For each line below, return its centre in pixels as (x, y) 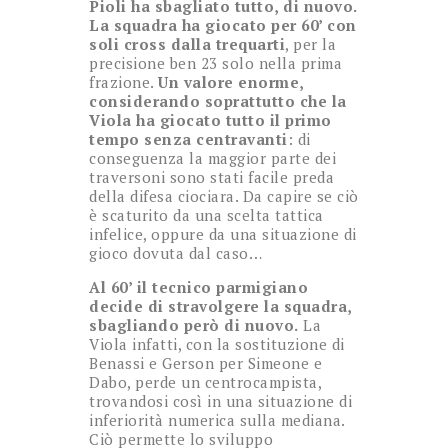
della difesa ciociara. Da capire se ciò (224, 196)
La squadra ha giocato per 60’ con (223, 25)
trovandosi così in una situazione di (220, 401)
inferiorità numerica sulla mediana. (217, 420)
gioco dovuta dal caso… (175, 253)
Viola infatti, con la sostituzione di (217, 344)
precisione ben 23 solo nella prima (215, 63)
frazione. (123, 82)
